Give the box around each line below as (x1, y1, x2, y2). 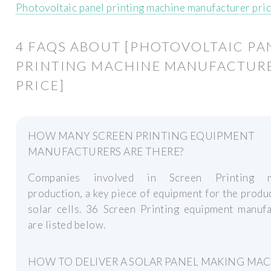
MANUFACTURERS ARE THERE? (28, 145, 184, 158)
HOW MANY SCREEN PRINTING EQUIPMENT (28, 129, 255, 142)
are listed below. (28, 218, 106, 232)
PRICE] (16, 77, 65, 93)
